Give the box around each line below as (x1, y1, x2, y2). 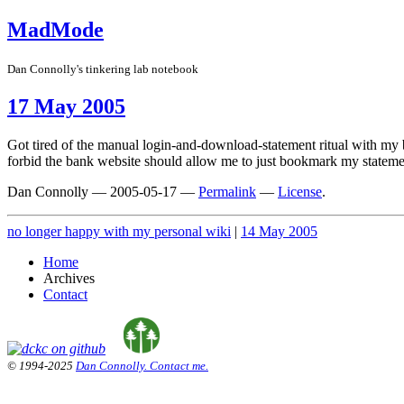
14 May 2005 (241, 223, 317, 239)
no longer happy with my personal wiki (7, 223, 231, 239)
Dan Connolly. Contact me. (76, 358, 208, 372)
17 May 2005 (7, 94, 125, 118)
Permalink (198, 183, 256, 199)
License (278, 183, 322, 199)
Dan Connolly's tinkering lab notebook (7, 61, 198, 76)
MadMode (7, 17, 104, 41)
